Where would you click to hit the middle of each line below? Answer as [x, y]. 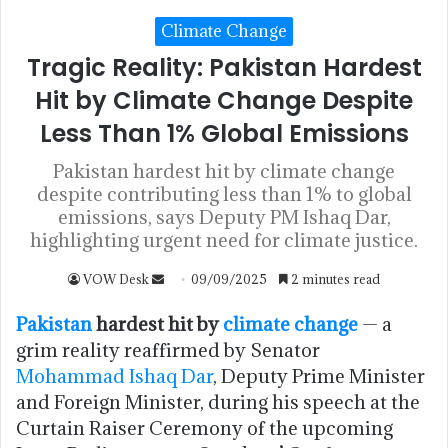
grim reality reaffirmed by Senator [168, 349]
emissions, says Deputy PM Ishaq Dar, [224, 216]
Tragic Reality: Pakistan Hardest [224, 67]
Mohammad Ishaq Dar [114, 375]
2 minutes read [334, 278]
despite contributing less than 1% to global [224, 193]
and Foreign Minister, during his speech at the [218, 401]
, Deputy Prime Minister [319, 375]
